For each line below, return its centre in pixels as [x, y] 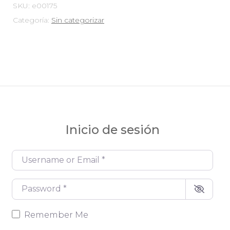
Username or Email [54, 156]
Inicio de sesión [112, 129]
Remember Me [56, 215]
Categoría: [32, 20]
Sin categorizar [78, 20]
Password [33, 185]
